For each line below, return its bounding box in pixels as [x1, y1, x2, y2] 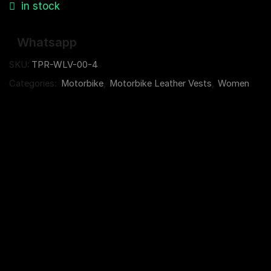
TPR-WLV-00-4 [31, 59, 98, 70]
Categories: [9, 77, 59, 89]
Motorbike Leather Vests [109, 77, 212, 89]
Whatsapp [17, 34, 77, 50]
